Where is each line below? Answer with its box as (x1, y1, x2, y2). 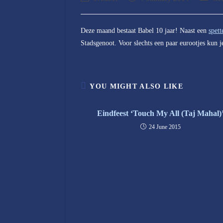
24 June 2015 (149, 123, 181, 130)
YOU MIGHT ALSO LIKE (90, 83, 184, 90)
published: (127, 4, 156, 12)
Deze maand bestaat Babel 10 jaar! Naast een (81, 27, 209, 34)
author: (80, 4, 100, 12)
